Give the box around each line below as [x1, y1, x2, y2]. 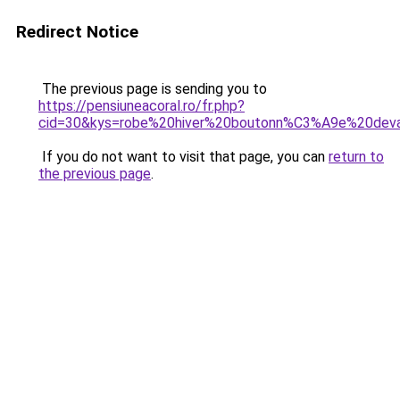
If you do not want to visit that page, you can [38, 148, 329, 165]
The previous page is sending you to [38, 80, 267, 97]
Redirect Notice [16, 21, 138, 42]
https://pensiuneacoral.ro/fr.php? [38, 97, 245, 114]
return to [329, 148, 384, 165]
